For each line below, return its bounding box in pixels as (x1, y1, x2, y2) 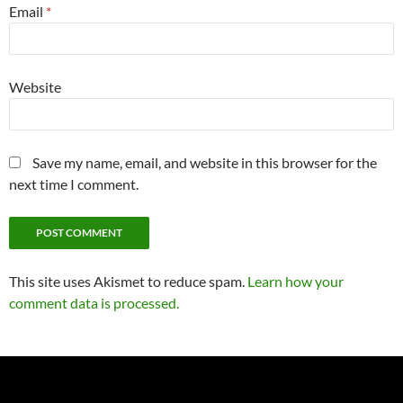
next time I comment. (9, 175, 139, 193)
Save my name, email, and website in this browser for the (32, 153, 377, 171)
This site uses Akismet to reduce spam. (9, 272, 247, 290)
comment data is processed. (9, 293, 179, 311)
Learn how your (247, 272, 344, 290)
